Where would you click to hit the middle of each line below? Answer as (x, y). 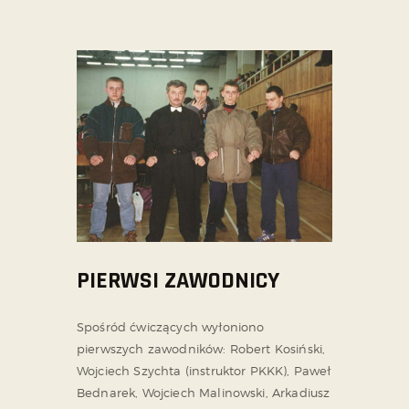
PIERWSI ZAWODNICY (178, 280)
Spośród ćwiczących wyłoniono (171, 326)
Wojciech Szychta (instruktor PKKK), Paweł (204, 370)
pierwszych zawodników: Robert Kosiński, (201, 348)
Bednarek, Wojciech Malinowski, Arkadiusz (204, 392)
